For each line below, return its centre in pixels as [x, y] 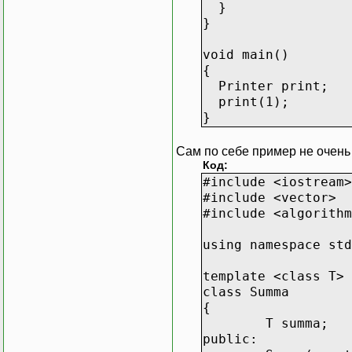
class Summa [246, 291]
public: [230, 339]
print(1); [246, 101]
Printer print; [266, 86]
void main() [246, 54]
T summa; [297, 323]
